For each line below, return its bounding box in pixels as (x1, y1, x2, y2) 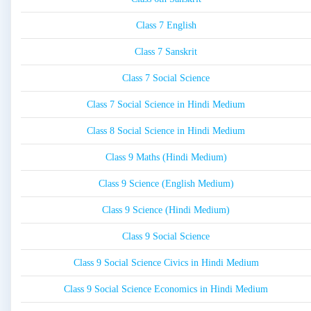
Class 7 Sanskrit (135, 47, 197, 58)
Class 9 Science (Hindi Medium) (102, 205, 230, 216)
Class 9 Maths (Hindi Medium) (105, 152, 227, 163)
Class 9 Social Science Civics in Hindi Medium (73, 258, 259, 269)
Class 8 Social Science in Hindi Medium (87, 126, 245, 137)
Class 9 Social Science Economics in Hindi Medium (64, 284, 268, 295)
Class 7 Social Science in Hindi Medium (87, 99, 245, 110)
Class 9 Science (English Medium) (98, 178, 234, 190)
